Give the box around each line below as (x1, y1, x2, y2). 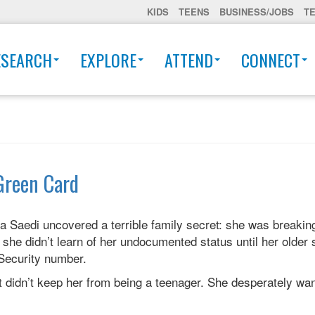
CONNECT (241, 46, 300, 72)
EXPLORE (80, 46, 136, 72)
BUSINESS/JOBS (219, 5, 294, 18)
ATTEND (165, 46, 213, 72)
